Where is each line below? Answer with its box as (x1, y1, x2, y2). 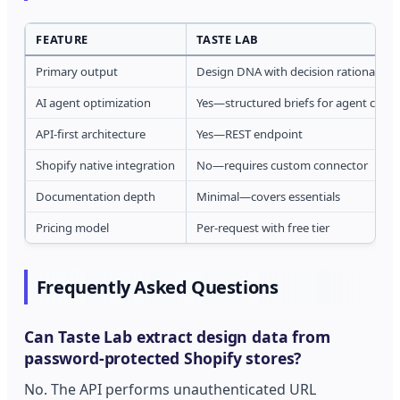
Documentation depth (36, 187, 156, 204)
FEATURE (36, 30, 88, 47)
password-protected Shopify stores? (24, 347, 302, 370)
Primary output (36, 62, 119, 79)
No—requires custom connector (196, 156, 369, 173)
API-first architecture (36, 125, 146, 142)
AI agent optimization (36, 94, 152, 111)
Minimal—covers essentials (196, 187, 341, 204)
